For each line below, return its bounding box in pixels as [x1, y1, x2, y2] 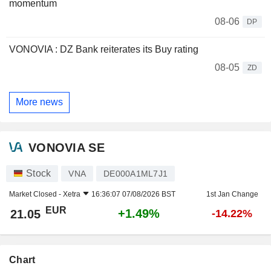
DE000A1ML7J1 [103, 168, 168, 178]
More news [16, 97, 63, 108]
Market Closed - [9, 189, 63, 198]
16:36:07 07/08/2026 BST [91, 189, 175, 198]
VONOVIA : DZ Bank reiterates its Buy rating [9, 44, 198, 54]
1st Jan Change [206, 189, 258, 198]
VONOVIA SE [28, 141, 105, 155]
